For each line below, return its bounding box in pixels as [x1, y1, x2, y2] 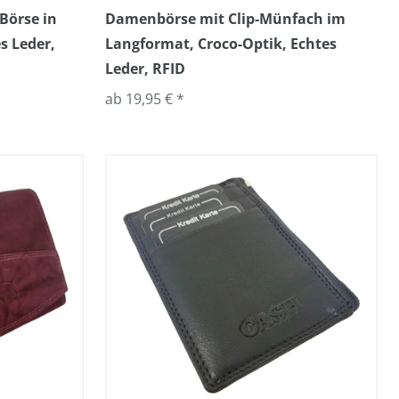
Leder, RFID [105, 59, 185, 78]
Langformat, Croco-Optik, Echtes [105, 34, 337, 53]
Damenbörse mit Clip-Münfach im [105, 9, 346, 28]
